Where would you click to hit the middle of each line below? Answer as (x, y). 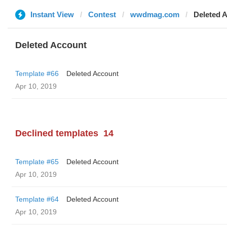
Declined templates (57, 133)
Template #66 (37, 73)
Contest (102, 14)
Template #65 (37, 162)
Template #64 (37, 199)
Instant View (52, 14)
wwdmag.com (155, 14)
